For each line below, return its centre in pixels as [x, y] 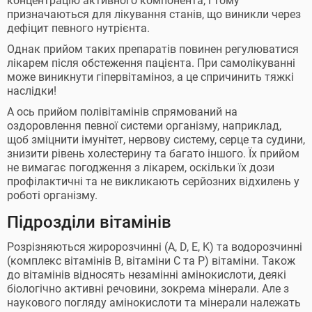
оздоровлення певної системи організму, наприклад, [144, 126]
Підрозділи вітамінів [89, 222]
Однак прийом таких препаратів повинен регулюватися [153, 49]
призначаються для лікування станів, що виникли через [154, 14]
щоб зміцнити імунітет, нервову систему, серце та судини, [156, 140]
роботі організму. [52, 195]
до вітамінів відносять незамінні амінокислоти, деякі [147, 275]
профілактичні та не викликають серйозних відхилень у [153, 181]
